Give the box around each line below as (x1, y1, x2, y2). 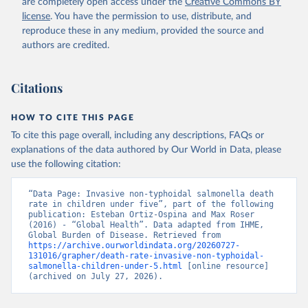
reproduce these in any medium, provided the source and (22, 26, 264, 36)
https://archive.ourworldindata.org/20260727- (28, 241, 240, 250)
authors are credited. (22, 41, 109, 50)
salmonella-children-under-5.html (28, 261, 182, 271)
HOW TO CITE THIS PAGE (11, 113, 135, 122)
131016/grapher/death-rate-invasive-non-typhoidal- (28, 251, 264, 261)
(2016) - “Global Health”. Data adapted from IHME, (28, 220, 264, 230)
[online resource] (182, 261, 269, 271)
